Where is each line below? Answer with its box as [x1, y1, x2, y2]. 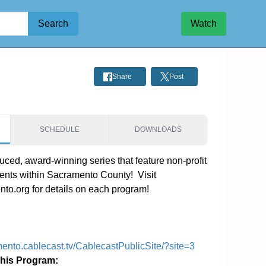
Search [38, 18, 68, 28]
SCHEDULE [40, 125, 80, 134]
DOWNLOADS [134, 125, 182, 134]
